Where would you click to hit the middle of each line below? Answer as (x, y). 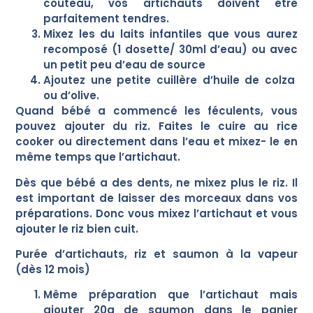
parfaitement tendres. (108, 19)
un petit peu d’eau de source (125, 65)
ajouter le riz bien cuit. (79, 228)
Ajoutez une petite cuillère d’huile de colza (170, 80)
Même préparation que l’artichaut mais (170, 295)
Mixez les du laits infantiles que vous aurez (170, 34)
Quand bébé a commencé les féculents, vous (156, 111)
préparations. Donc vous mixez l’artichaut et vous (156, 213)
